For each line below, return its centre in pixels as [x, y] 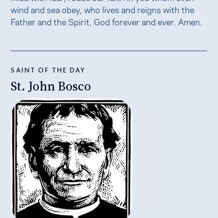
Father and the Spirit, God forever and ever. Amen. [107, 21]
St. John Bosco [51, 86]
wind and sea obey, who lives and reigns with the [103, 9]
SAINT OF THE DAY [48, 70]
